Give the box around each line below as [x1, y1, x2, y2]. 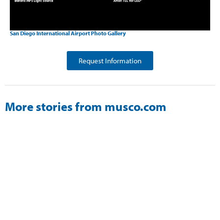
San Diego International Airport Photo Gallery [10, 29, 126, 37]
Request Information [79, 56, 141, 66]
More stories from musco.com [5, 99, 166, 114]
